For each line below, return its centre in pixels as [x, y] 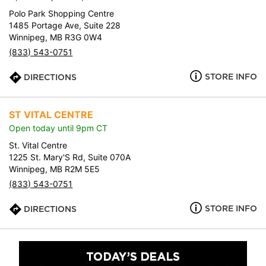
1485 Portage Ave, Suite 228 [65, 25]
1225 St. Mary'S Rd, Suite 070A [70, 157]
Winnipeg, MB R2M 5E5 [55, 169]
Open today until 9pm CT [58, 128]
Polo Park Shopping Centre [62, 13]
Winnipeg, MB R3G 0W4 [56, 37]
